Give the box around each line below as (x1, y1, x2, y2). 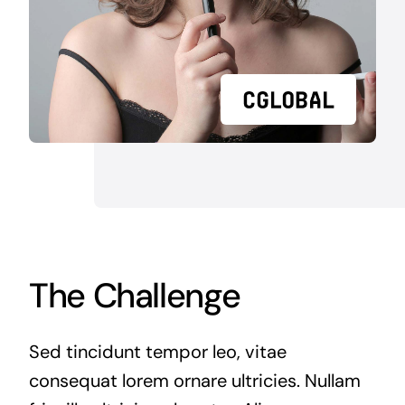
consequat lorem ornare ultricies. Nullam (28, 369, 361, 392)
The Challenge (28, 273, 240, 318)
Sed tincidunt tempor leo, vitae (28, 340, 287, 363)
